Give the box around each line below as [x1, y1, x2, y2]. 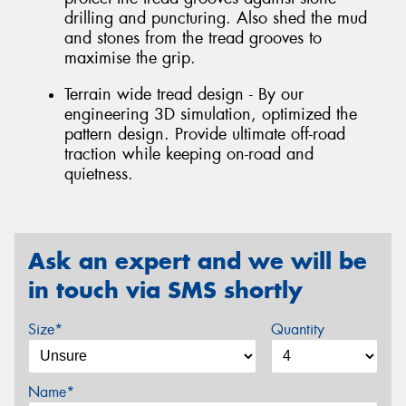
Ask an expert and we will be [28, 246, 367, 275]
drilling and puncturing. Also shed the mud [64, 7, 367, 30]
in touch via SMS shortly [28, 275, 303, 304]
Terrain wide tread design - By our [64, 83, 304, 105]
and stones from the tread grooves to [64, 27, 322, 50]
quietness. [64, 163, 133, 185]
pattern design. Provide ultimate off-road [64, 123, 345, 145]
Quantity [270, 320, 324, 340]
